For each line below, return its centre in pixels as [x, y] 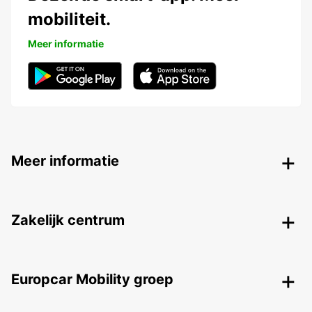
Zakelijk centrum [68, 220]
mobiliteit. [69, 19]
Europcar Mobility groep [92, 280]
